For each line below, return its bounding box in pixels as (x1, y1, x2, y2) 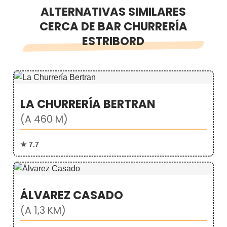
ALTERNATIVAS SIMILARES (41, 3, 186, 20)
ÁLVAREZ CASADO (20, 187, 123, 204)
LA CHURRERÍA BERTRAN (20, 96, 155, 112)
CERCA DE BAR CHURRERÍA (39, 18, 187, 34)
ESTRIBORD (82, 32, 145, 49)
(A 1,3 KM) (20, 204, 66, 218)
